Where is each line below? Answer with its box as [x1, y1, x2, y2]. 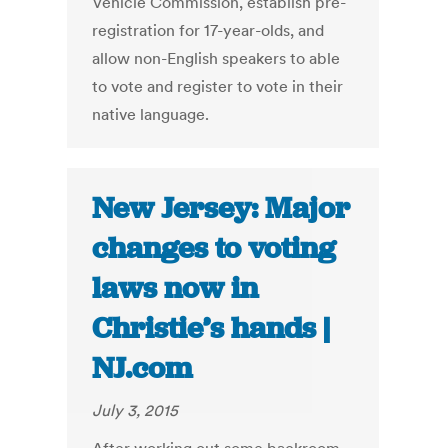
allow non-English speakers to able [92, 48, 341, 69]
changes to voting [92, 229, 337, 268]
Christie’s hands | [92, 309, 331, 348]
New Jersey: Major [92, 189, 351, 228]
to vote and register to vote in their [92, 76, 344, 97]
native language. [92, 104, 210, 125]
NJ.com [92, 349, 193, 388]
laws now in [92, 269, 259, 308]
